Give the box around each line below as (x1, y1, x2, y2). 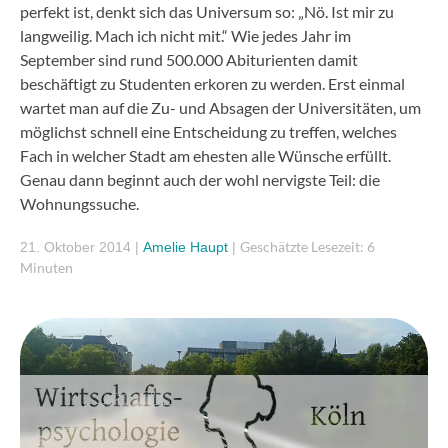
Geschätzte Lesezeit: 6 (240, 238, 375, 255)
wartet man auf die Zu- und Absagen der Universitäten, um (20, 98, 421, 117)
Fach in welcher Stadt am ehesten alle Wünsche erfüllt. (20, 146, 391, 165)
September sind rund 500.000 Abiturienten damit (20, 50, 358, 69)
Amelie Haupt (143, 239, 228, 255)
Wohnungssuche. (20, 194, 139, 213)
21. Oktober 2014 (20, 239, 135, 255)
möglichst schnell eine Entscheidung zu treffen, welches (20, 122, 397, 141)
